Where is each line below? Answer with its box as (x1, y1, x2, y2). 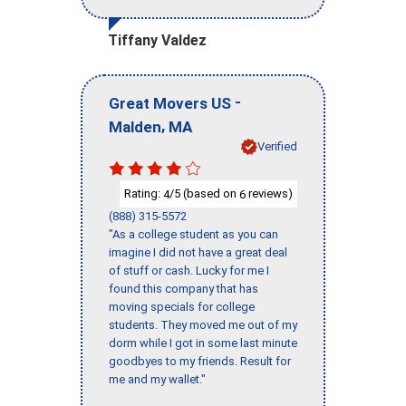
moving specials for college (109, 300, 255, 314)
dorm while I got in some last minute (109, 336, 297, 351)
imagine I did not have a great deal (109, 246, 287, 260)
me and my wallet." (109, 372, 206, 387)
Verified (257, 139, 297, 153)
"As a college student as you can (109, 227, 278, 242)
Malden (109, 117, 161, 136)
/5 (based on (169, 186, 239, 200)
